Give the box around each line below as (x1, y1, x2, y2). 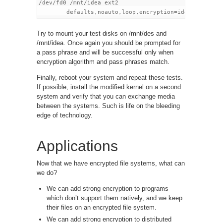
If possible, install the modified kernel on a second (37, 83, 181, 91)
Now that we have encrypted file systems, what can (37, 159, 185, 167)
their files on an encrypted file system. (47, 203, 157, 211)
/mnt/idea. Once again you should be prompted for (37, 39, 180, 47)
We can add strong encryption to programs (47, 184, 168, 192)
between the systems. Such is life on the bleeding (37, 102, 180, 110)
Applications (37, 137, 118, 154)
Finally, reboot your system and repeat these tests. (37, 73, 183, 81)
